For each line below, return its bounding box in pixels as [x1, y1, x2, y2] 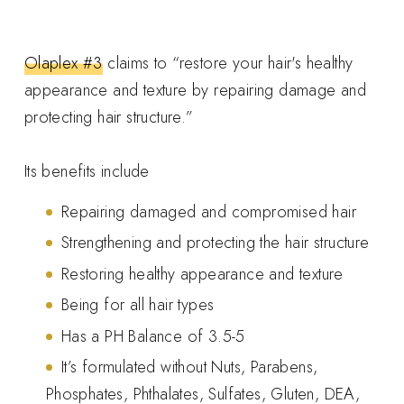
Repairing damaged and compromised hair [60, 199, 357, 224]
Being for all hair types [60, 293, 215, 317]
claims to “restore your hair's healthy [102, 50, 353, 75]
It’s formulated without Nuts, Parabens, [60, 355, 318, 380]
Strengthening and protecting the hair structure [60, 231, 370, 255]
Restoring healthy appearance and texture [60, 262, 344, 286]
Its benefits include [23, 159, 150, 183]
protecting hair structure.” [23, 105, 194, 129]
